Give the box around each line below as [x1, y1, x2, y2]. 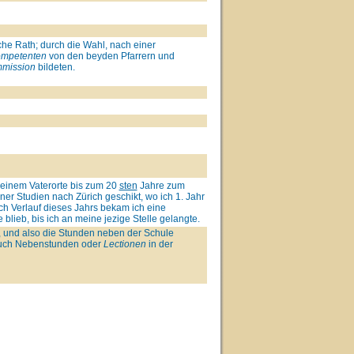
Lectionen [103, 238, 146, 250]
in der [145, 238, 173, 250]
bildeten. [35, 61, 75, 73]
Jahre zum [137, 179, 185, 191]
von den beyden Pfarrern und [46, 50, 175, 62]
